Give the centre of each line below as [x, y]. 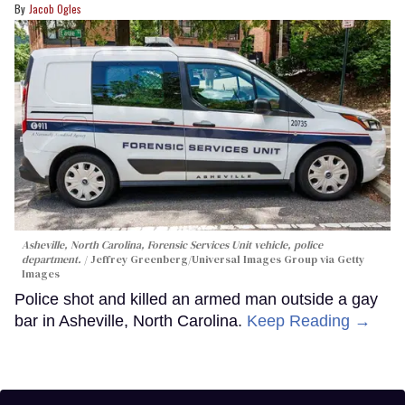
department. [53, 260]
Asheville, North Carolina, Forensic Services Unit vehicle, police [172, 245]
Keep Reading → [309, 321]
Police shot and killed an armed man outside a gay [196, 300]
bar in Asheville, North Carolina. [131, 321]
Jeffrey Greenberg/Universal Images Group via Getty [227, 260]
